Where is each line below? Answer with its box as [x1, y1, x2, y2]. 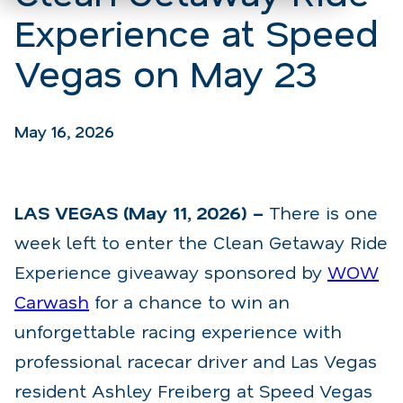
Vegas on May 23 [14, 47, 318, 96]
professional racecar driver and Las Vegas [14, 348, 377, 372]
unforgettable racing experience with [14, 318, 342, 343]
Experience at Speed [14, 6, 379, 56]
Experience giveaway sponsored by [14, 259, 327, 283]
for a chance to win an [89, 289, 295, 313]
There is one [264, 200, 378, 224]
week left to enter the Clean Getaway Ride [14, 229, 388, 254]
